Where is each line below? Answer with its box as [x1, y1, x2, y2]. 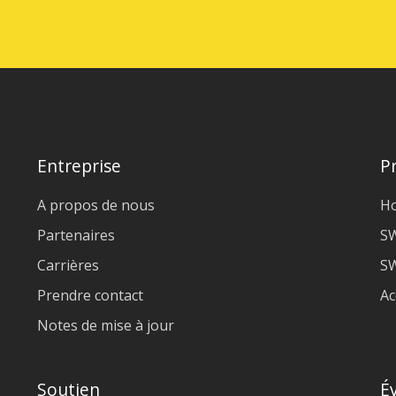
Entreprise [37, 153, 122, 178]
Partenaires [37, 225, 116, 246]
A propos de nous [37, 195, 156, 216]
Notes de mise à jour [37, 316, 175, 336]
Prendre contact [37, 286, 144, 306]
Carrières [37, 255, 100, 276]
